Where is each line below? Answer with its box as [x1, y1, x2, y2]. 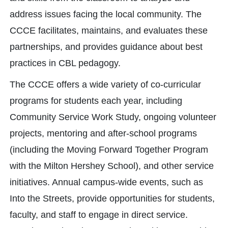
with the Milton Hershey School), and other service [10, 161, 214, 171]
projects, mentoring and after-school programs [10, 128, 197, 138]
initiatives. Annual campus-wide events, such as [10, 177, 203, 187]
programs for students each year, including [10, 96, 182, 106]
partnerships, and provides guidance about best [10, 42, 203, 52]
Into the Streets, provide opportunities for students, [10, 193, 215, 204]
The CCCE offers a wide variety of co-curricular [10, 79, 201, 90]
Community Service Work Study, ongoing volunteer [10, 112, 216, 122]
